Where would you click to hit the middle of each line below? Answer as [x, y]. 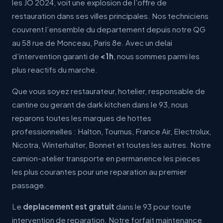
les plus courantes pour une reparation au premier [99, 171]
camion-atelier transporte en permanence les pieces [106, 158]
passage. [29, 185]
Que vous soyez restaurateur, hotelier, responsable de [109, 91]
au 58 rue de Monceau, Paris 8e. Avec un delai [92, 43]
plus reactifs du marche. [55, 69]
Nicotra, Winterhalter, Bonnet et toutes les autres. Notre [111, 145]
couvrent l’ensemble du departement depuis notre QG [109, 29]
